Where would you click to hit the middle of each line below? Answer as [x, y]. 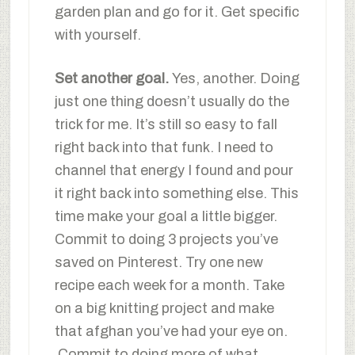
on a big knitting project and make [164, 308]
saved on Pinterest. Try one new [158, 262]
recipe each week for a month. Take [169, 285]
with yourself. [97, 34]
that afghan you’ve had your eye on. [171, 331]
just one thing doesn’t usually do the [172, 101]
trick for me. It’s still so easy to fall [166, 124]
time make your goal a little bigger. [166, 216]
